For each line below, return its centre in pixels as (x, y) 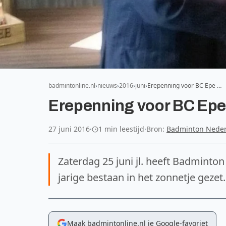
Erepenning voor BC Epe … (184, 86)
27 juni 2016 (69, 129)
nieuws (107, 86)
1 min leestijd (121, 129)
